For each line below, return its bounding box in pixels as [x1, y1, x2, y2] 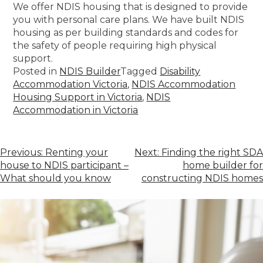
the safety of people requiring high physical [13, 39, 217, 51]
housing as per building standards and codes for [13, 26, 239, 38]
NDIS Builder [59, 65, 121, 77]
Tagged [120, 65, 160, 77]
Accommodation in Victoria [13, 104, 139, 116]
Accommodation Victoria [13, 78, 128, 90]
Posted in [13, 65, 60, 77]
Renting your [45, 146, 108, 158]
